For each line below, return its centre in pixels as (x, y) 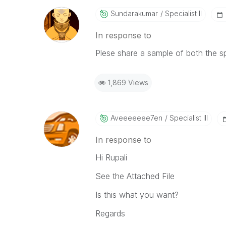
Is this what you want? (137, 195)
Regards (110, 213)
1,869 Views (128, 82)
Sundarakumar (134, 13)
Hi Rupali (111, 157)
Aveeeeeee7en (136, 118)
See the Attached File (135, 176)
